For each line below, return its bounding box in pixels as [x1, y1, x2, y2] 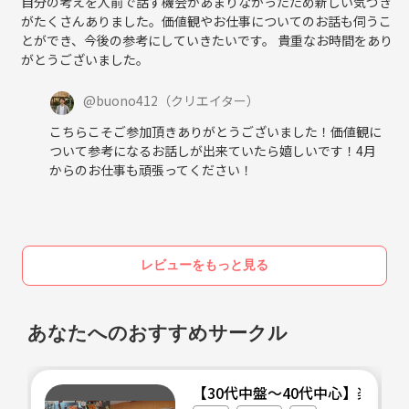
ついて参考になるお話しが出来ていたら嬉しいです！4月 [49, 141, 376, 160]
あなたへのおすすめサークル [27, 321, 288, 343]
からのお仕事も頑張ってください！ [49, 160, 253, 179]
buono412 [96, 90, 158, 110]
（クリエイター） [158, 90, 259, 110]
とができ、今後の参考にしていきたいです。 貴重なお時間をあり [21, 30, 393, 49]
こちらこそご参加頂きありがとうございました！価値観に [49, 121, 382, 141]
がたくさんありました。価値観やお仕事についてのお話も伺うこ [21, 11, 392, 30]
